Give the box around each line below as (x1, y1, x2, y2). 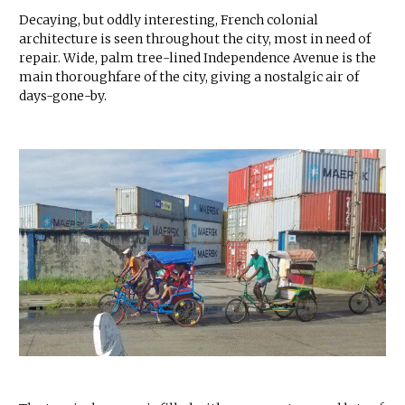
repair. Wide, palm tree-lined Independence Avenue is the (19, 50, 376, 67)
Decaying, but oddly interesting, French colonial (19, 12, 318, 29)
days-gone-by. (19, 88, 107, 105)
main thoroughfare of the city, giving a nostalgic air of (19, 69, 359, 86)
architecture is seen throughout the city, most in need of (19, 31, 371, 48)
